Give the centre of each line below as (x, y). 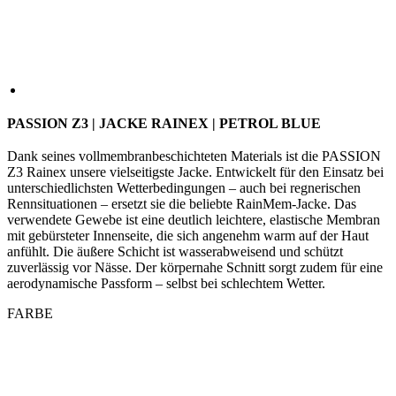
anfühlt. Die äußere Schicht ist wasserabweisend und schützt (175, 252)
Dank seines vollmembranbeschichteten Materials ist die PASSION (194, 156)
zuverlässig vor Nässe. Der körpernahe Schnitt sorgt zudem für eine (195, 268)
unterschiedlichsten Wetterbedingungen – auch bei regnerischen (184, 188)
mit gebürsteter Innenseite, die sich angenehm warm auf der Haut (188, 236)
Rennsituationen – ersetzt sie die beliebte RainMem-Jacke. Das (182, 204)
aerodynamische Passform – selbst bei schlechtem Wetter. (166, 284)
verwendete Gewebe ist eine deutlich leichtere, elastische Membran (194, 220)
